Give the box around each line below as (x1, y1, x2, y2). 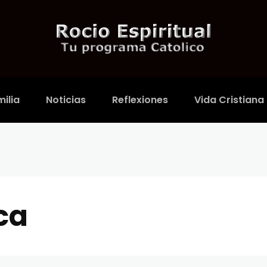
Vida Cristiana (194, 93, 264, 107)
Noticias (45, 93, 86, 107)
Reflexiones (111, 93, 168, 107)
